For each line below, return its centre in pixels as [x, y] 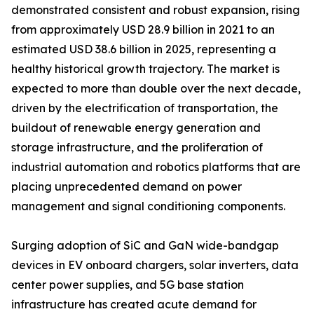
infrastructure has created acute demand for [134, 305]
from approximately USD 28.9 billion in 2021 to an [143, 30]
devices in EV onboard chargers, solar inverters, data [155, 265]
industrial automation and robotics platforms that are [156, 167]
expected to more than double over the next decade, [156, 89]
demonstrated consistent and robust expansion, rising [156, 10]
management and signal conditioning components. [148, 206]
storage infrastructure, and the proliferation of [137, 148]
